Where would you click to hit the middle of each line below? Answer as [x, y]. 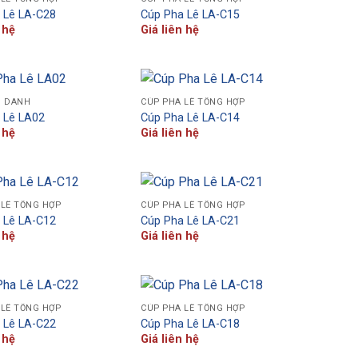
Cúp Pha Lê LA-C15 [191, 14]
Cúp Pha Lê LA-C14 [191, 117]
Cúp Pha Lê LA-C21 [191, 221]
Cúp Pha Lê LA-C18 [191, 324]
